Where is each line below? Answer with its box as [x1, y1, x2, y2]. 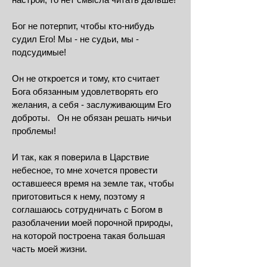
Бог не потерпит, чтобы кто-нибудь [12, 21, 154, 31]
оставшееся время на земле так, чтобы [12, 178, 174, 188]
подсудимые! [12, 47, 66, 57]
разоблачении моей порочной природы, [12, 218, 173, 228]
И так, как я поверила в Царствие [12, 152, 149, 162]
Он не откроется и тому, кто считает [12, 73, 160, 83]
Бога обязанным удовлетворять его [12, 86, 158, 97]
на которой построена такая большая [12, 231, 165, 241]
